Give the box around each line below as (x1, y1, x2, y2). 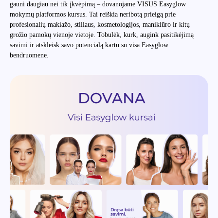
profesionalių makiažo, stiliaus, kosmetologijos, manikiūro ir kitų (10, 20, 190, 28)
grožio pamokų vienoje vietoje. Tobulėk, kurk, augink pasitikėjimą (10, 31, 194, 38)
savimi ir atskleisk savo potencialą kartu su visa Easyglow (10, 41, 168, 49)
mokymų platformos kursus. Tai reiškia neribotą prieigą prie (10, 10, 176, 18)
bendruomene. (10, 51, 49, 59)
